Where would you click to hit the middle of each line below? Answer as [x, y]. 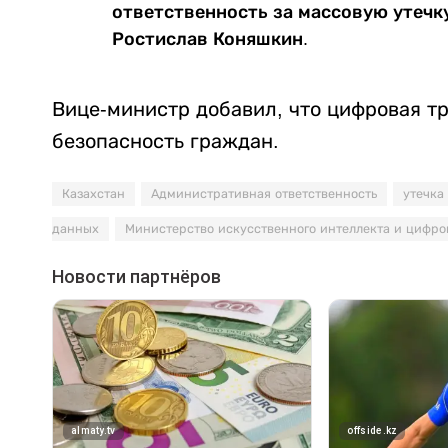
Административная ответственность [264, 194]
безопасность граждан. [165, 141]
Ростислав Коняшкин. [210, 39]
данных [75, 229]
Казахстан [93, 194]
